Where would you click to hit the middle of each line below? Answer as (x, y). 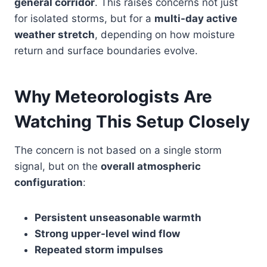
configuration (49, 182)
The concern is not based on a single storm (118, 150)
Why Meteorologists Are (113, 96)
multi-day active (196, 18)
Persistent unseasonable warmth (118, 217)
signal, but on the (58, 166)
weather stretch (55, 34)
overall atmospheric (151, 166)
